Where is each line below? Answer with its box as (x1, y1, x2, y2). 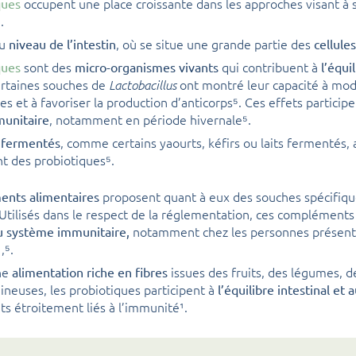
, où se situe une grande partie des (116, 35, 311, 53)
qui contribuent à (222, 58, 318, 76)
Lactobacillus (109, 76, 176, 93)
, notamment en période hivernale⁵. (49, 110, 251, 129)
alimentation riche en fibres (12, 264, 168, 281)
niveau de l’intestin (9, 36, 116, 52)
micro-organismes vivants (75, 59, 219, 75)
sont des (24, 58, 72, 76)
